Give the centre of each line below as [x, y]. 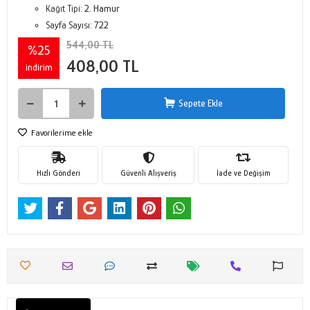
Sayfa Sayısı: [70, 25]
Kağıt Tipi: [65, 8]
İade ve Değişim [243, 173]
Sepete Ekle [200, 103]
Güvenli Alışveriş [148, 173]
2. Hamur [102, 8]
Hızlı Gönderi [58, 173]
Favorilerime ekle [61, 133]
